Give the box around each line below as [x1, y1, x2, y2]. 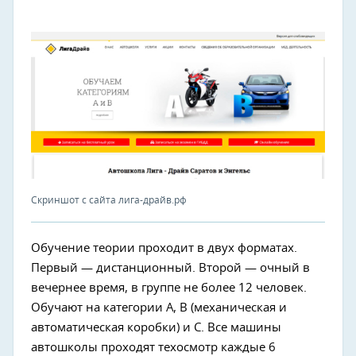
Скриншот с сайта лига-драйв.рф [31, 195, 187, 205]
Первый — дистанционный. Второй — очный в [31, 262, 310, 274]
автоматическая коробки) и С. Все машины [31, 322, 281, 334]
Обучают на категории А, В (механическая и [31, 302, 287, 314]
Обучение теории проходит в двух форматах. [31, 242, 297, 254]
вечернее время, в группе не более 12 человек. [31, 282, 307, 294]
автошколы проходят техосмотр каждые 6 [31, 342, 276, 354]
